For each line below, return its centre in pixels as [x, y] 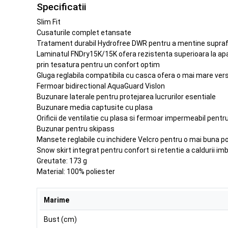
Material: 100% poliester [76, 171]
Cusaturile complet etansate [84, 32]
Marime [56, 200]
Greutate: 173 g [62, 161]
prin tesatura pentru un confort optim [98, 64]
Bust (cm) [60, 219]
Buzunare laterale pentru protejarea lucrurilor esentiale [126, 96]
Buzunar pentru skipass [76, 129]
